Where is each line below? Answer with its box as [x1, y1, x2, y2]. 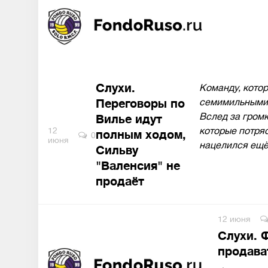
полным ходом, [96, 128, 186, 142]
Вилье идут [96, 112, 162, 126]
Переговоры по [96, 97, 185, 111]
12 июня [218, 214, 251, 224]
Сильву [96, 144, 138, 157]
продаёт [96, 175, 144, 188]
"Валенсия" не [96, 159, 180, 173]
